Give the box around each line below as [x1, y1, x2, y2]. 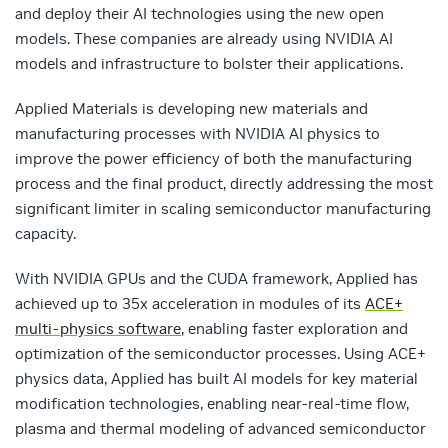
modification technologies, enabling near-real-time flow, [15, 394, 409, 414]
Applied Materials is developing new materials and [15, 99, 368, 119]
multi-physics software [15, 319, 181, 339]
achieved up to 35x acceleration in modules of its [15, 294, 365, 314]
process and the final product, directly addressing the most [15, 174, 433, 194]
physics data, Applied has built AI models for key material [15, 369, 418, 389]
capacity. [15, 224, 76, 244]
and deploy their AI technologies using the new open [15, 4, 384, 24]
